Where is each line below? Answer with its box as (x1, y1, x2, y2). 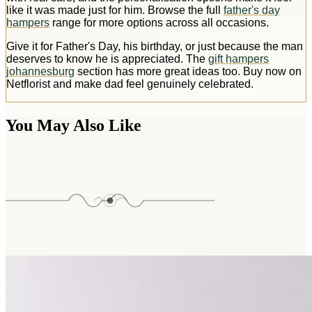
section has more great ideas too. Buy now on (75, 65, 302, 77)
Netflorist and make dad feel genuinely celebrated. (6, 77, 253, 90)
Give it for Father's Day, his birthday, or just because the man (6, 40, 303, 52)
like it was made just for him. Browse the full (6, 3, 224, 16)
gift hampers (208, 52, 269, 65)
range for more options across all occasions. (49, 16, 269, 29)
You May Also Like (6, 116, 141, 134)
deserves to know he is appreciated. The (6, 52, 208, 65)
